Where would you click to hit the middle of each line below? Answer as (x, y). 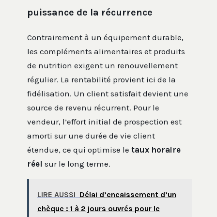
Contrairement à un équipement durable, (105, 37)
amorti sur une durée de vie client (91, 135)
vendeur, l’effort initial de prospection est (104, 121)
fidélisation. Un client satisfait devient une (108, 93)
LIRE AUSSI (56, 194)
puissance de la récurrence (90, 12)
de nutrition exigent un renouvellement (102, 65)
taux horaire (156, 149)
